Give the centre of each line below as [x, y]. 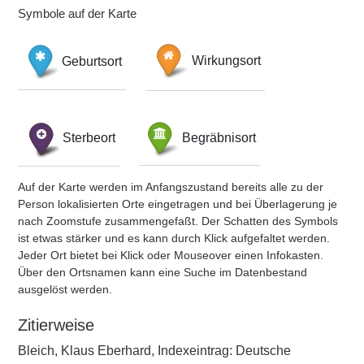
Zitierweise [56, 325]
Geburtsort [92, 61]
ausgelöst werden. [65, 289]
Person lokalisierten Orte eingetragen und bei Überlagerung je [178, 204]
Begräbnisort [219, 137]
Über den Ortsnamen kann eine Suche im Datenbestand [162, 272]
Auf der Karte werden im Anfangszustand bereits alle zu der [171, 187]
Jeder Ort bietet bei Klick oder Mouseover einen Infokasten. [171, 255]
